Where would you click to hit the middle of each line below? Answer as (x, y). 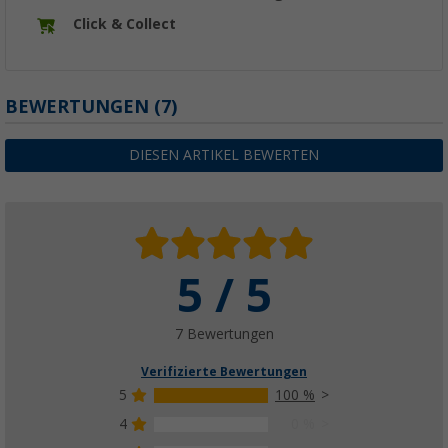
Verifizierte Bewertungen (224, 372)
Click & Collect (124, 24)
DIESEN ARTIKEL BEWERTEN (224, 155)
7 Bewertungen (224, 334)
